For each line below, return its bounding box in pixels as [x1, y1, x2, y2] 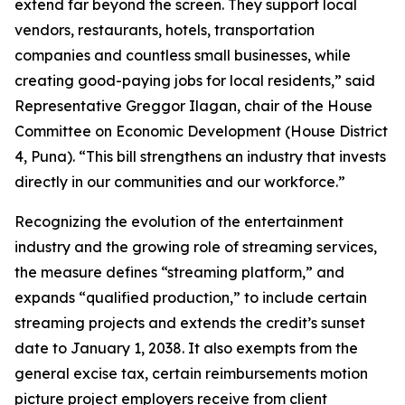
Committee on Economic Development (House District [14, 122, 388, 140]
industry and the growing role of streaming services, [14, 238, 377, 256]
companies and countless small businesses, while [14, 46, 351, 64]
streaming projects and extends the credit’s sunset [14, 314, 365, 332]
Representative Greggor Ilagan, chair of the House [14, 97, 372, 115]
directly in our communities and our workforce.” [14, 173, 345, 191]
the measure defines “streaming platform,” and [14, 263, 344, 281]
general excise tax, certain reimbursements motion [14, 364, 368, 382]
